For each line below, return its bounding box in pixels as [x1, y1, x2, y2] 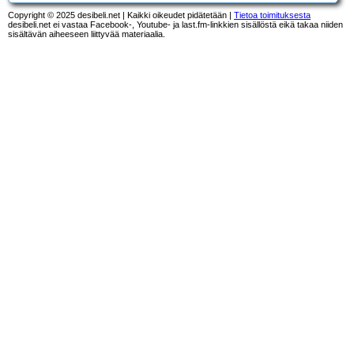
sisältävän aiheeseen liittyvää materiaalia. [8, 28, 165, 39]
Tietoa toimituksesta [234, 9, 311, 20]
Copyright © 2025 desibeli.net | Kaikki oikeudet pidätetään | [8, 9, 234, 20]
